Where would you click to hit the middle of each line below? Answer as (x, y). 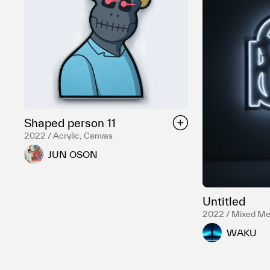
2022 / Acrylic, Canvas (68, 136)
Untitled (224, 202)
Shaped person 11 (70, 123)
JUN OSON (73, 154)
